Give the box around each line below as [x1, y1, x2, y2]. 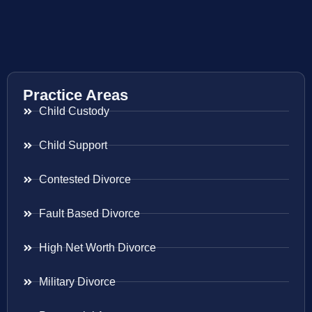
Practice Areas [23, 86, 128, 104]
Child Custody [38, 104, 109, 117]
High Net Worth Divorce [38, 241, 156, 253]
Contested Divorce [38, 173, 131, 185]
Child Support [38, 139, 107, 151]
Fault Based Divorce [38, 207, 140, 219]
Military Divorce [38, 275, 116, 288]
